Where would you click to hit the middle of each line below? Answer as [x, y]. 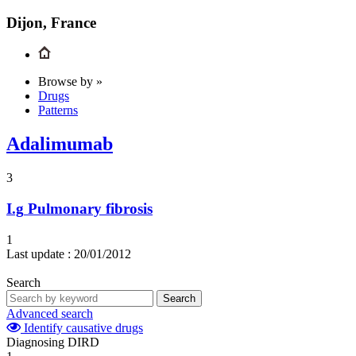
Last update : [39, 253]
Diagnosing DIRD [53, 342]
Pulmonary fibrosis [90, 208]
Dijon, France [51, 22]
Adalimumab [60, 144]
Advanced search [50, 313]
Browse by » [70, 82]
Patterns [58, 110]
